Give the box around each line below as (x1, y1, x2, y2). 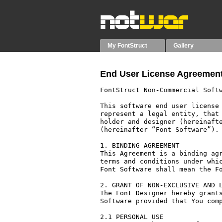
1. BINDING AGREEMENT (100, 142, 179, 149)
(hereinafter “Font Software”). (100, 126, 219, 133)
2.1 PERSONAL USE (100, 213, 164, 221)
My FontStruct (108, 42, 147, 49)
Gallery (173, 42, 194, 49)
